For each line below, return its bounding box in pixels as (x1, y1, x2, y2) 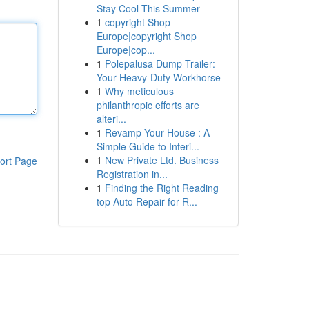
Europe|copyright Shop (96, 29, 197, 43)
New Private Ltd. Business (104, 153, 219, 167)
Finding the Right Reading (104, 181, 219, 195)
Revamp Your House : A (104, 126, 210, 139)
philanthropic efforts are (96, 98, 199, 112)
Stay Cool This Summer (96, 1, 200, 15)
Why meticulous (104, 84, 174, 98)
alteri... (96, 112, 126, 126)
